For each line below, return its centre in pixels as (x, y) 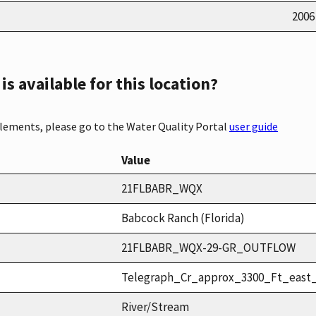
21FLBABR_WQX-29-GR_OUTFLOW (208, 247)
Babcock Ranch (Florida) (183, 218)
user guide (254, 126)
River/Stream (155, 306)
